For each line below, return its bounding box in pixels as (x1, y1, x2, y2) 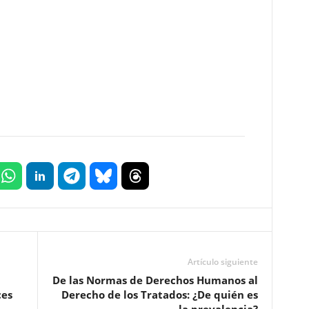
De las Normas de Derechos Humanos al (52, 273, 258, 287)
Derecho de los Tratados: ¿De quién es (61, 288, 258, 301)
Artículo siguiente (187, 256, 258, 268)
